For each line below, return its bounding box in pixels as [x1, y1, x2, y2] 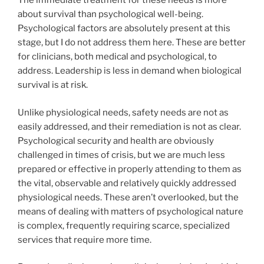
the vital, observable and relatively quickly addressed [18, 177, 236, 189]
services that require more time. [18, 234, 151, 245]
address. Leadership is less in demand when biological [18, 65, 242, 77]
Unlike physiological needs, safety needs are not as [18, 107, 229, 118]
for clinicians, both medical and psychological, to [18, 51, 217, 62]
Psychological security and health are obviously [18, 135, 214, 146]
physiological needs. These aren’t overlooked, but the [18, 192, 239, 203]
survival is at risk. [18, 80, 88, 91]
